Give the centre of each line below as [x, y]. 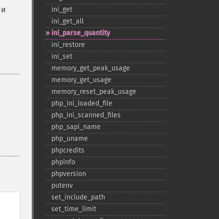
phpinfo [63, 162]
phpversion [68, 174]
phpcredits [68, 150]
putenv [62, 186]
